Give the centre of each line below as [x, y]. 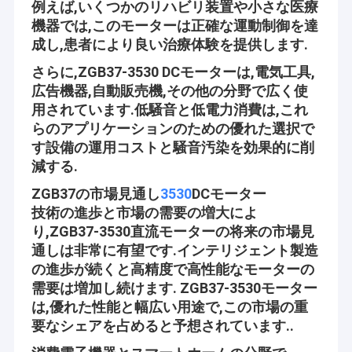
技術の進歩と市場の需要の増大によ [144, 212]
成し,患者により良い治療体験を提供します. [169, 44]
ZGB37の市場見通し [95, 193]
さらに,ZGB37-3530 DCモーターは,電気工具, [173, 71]
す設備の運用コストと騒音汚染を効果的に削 [172, 147]
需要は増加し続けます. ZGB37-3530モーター [174, 288]
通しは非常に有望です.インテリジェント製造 [174, 250]
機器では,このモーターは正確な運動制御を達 [174, 25]
